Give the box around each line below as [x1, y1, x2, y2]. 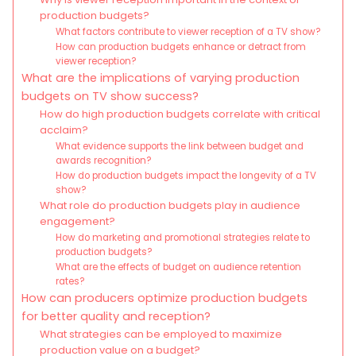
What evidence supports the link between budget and [56, 140, 304, 153]
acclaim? [39, 122, 88, 138]
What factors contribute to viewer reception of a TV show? [56, 25, 322, 39]
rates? [56, 275, 86, 288]
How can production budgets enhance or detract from [56, 41, 307, 54]
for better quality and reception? [21, 308, 211, 325]
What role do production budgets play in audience [39, 198, 300, 214]
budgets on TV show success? [21, 88, 199, 105]
